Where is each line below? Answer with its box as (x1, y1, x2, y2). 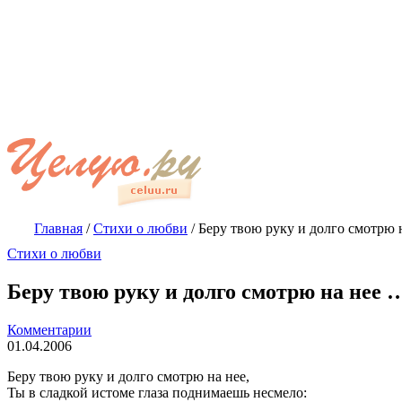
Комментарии (7, 321, 92, 337)
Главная (34, 221, 83, 236)
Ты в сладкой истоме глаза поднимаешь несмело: (7, 384, 307, 400)
